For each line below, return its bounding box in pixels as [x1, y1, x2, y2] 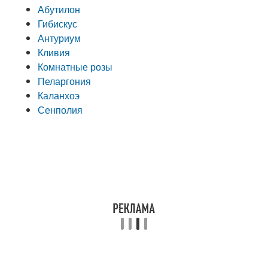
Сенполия [38, 103, 83, 117]
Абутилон [38, 2, 81, 16]
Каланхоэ [38, 89, 80, 102]
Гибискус [38, 17, 78, 31]
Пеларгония [38, 74, 92, 88]
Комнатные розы [38, 60, 113, 74]
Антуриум [38, 31, 81, 45]
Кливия [38, 45, 71, 59]
